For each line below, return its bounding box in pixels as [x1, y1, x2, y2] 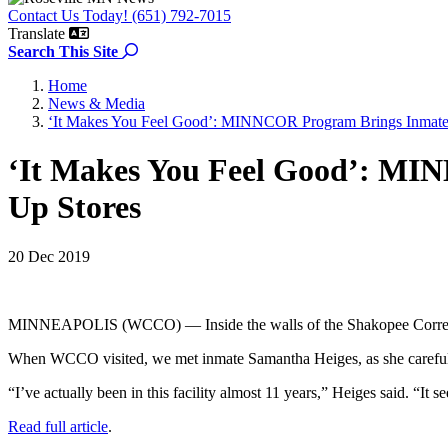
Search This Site [8, 43, 118, 60]
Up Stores [8, 189, 141, 226]
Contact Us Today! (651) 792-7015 [8, 7, 231, 24]
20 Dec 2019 [8, 247, 90, 265]
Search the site [137, 42, 228, 59]
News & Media [48, 95, 145, 112]
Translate [8, 25, 65, 42]
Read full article [8, 417, 108, 435]
